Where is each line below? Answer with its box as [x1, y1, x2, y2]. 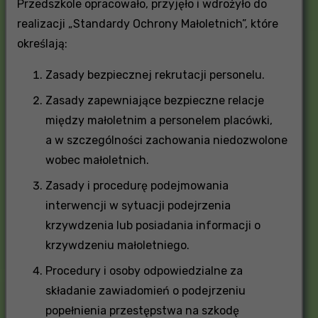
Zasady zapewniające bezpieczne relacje [45, 93, 264, 107]
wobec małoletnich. [45, 153, 149, 167]
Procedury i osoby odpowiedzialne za [45, 263, 243, 278]
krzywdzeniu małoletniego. [45, 238, 190, 252]
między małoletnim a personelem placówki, [45, 113, 273, 127]
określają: [16, 36, 67, 50]
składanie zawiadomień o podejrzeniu [45, 283, 246, 297]
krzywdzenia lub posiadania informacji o [45, 218, 261, 232]
